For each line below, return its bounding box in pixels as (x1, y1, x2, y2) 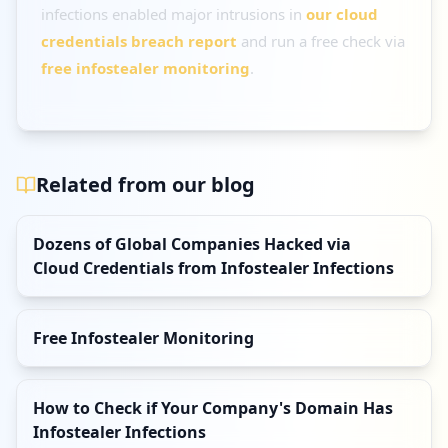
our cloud (306, 4, 378, 24)
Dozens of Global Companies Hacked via (33, 233, 351, 255)
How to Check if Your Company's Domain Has (33, 397, 393, 419)
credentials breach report (41, 31, 237, 51)
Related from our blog (36, 171, 255, 198)
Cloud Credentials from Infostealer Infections (33, 257, 394, 279)
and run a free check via (237, 31, 405, 51)
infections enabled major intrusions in (41, 4, 306, 24)
